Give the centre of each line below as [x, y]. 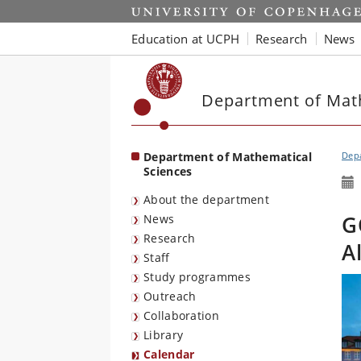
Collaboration [181, 315]
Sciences [168, 171]
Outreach [170, 296]
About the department [206, 199]
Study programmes [197, 277]
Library [164, 335]
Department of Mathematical [228, 157]
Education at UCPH [186, 38]
